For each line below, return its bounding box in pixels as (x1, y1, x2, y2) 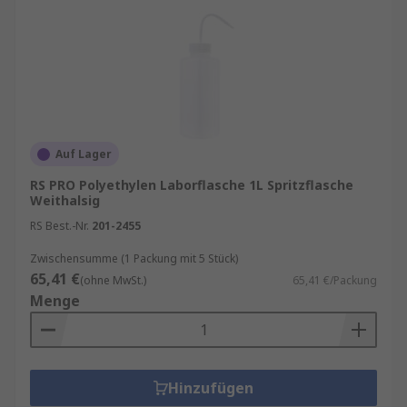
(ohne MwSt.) (80, 273, 146, 288)
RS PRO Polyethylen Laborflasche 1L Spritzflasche (30, 176, 353, 194)
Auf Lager (55, 146, 112, 162)
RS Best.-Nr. (30, 218, 89, 233)
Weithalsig (30, 192, 100, 209)
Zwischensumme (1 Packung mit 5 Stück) (30, 251, 238, 266)
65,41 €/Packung (293, 273, 377, 288)
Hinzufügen (168, 378, 253, 398)
